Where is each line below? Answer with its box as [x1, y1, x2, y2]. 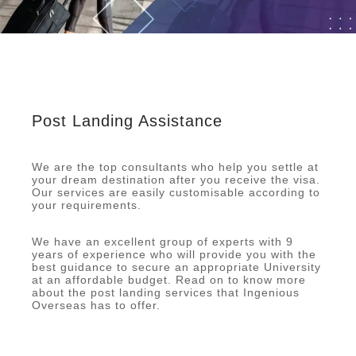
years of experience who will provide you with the [32, 247, 316, 261]
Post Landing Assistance [32, 111, 222, 130]
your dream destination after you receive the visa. [32, 172, 320, 186]
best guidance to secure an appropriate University [32, 260, 321, 273]
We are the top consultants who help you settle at [32, 160, 319, 173]
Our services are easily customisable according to [32, 185, 320, 199]
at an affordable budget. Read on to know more [32, 273, 306, 286]
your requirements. [32, 198, 141, 211]
